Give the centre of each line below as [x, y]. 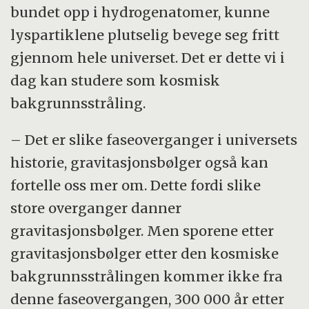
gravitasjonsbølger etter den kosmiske [145, 253]
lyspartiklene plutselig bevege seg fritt [145, 34]
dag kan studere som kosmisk [116, 80]
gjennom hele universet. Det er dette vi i [148, 57]
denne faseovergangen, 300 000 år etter [148, 299]
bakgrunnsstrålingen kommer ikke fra [147, 276]
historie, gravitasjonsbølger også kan [140, 162]
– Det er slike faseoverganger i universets [154, 139]
